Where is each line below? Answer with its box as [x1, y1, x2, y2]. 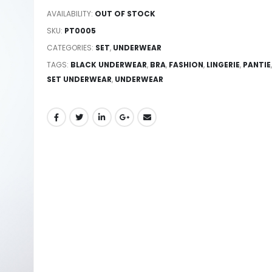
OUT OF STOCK [94, 8, 155, 19]
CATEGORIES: [46, 42, 95, 53]
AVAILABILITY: [46, 8, 95, 19]
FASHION [168, 59, 203, 70]
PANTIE [242, 59, 271, 70]
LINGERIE [206, 59, 240, 70]
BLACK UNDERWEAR [70, 59, 147, 70]
